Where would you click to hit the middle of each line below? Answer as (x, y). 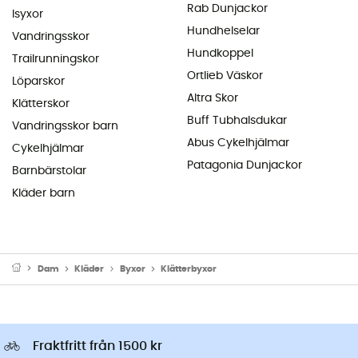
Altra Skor (213, 98)
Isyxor (28, 14)
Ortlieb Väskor (225, 76)
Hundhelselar (223, 31)
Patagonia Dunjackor (245, 165)
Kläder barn (44, 193)
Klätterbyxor (189, 268)
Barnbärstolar (49, 171)
